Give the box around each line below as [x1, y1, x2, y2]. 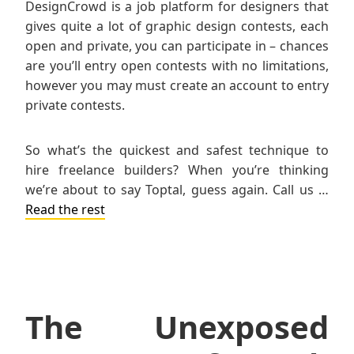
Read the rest [25, 201, 105, 219]
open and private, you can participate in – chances [25, 37, 329, 55]
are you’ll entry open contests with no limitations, [25, 57, 329, 75]
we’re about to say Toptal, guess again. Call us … [25, 181, 329, 199]
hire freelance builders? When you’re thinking [25, 161, 329, 179]
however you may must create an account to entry [25, 77, 329, 95]
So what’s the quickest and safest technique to [25, 141, 329, 160]
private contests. [25, 96, 125, 115]
